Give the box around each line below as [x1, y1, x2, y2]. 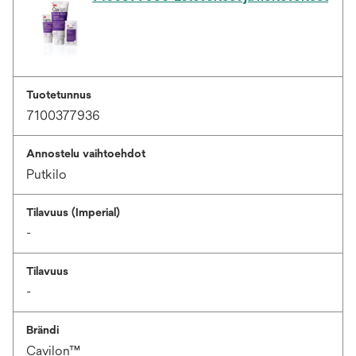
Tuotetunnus [26, 87, 91, 101]
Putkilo [26, 166, 67, 182]
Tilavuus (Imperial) [26, 205, 120, 219]
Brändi [26, 323, 59, 336]
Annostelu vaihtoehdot [26, 146, 145, 160]
